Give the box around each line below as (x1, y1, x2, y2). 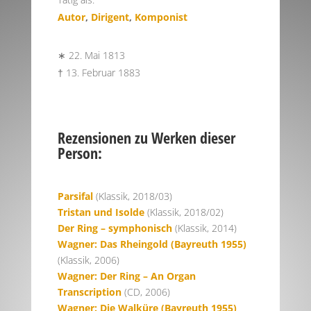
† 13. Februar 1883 (57, 66, 140, 79)
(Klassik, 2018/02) (144, 205, 224, 219)
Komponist (134, 10, 187, 24)
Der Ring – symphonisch (57, 221, 172, 235)
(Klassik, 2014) (171, 221, 237, 235)
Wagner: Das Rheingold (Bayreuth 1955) (57, 237, 246, 251)
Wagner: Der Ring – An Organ (57, 269, 196, 283)
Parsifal (57, 190, 93, 203)
